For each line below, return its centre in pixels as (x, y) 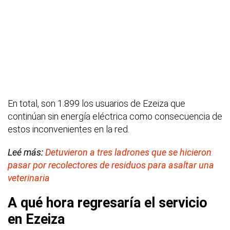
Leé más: (26, 152)
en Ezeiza (36, 219)
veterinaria (29, 178)
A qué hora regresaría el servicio (108, 203)
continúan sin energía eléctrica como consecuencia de (115, 117)
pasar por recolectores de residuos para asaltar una (111, 165)
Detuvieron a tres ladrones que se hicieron (128, 152)
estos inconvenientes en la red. (69, 129)
